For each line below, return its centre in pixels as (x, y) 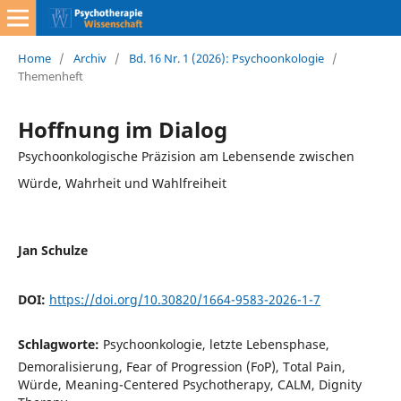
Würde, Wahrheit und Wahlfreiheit (122, 183)
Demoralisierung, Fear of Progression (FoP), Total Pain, (181, 366)
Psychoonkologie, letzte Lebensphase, (216, 344)
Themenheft (50, 76)
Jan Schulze (52, 250)
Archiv (90, 58)
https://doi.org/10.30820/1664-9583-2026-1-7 (184, 299)
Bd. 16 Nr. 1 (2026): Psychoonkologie (226, 58)
